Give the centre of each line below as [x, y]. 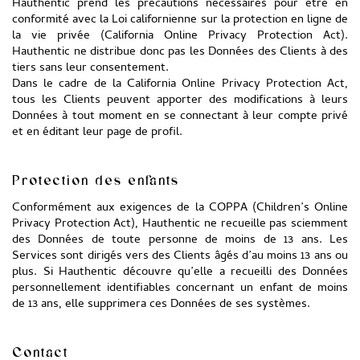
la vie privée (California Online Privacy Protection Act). [180, 36]
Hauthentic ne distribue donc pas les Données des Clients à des [180, 52]
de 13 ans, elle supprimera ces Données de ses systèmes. [161, 305]
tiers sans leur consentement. [90, 68]
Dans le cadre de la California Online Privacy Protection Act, [180, 84]
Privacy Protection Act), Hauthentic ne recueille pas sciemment [180, 224]
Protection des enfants [96, 180]
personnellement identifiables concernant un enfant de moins [180, 288]
